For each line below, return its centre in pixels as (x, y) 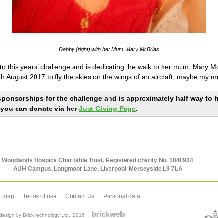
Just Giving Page (107, 109)
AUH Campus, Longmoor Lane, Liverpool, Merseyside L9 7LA (98, 169)
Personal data (122, 196)
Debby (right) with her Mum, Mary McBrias (109, 49)
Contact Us (80, 196)
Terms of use (40, 196)
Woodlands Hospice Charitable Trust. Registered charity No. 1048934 (98, 160)
